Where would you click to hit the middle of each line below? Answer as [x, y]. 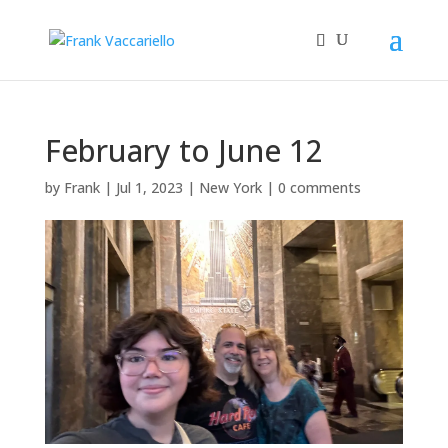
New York [230, 187]
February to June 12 [183, 150]
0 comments [319, 187]
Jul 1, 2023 [149, 187]
